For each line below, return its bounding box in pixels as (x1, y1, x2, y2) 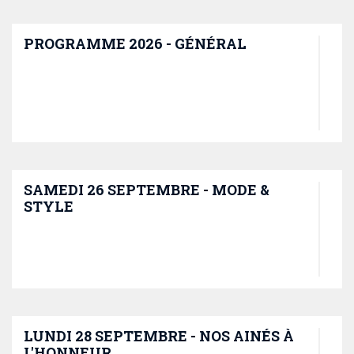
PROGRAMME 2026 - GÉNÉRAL (24, 34, 247, 53)
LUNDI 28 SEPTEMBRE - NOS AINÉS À (24, 326, 294, 345)
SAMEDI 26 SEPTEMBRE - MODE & (24, 180, 269, 199)
